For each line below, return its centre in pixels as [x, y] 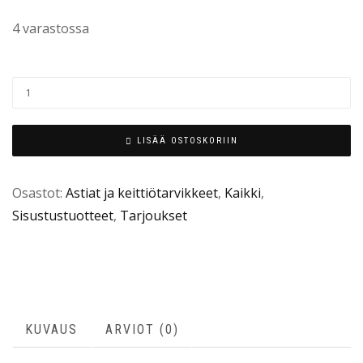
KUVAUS [51, 329]
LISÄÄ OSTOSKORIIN [187, 141]
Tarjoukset [154, 215]
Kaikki [243, 192]
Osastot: [39, 192]
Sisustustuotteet [63, 215]
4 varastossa [51, 29]
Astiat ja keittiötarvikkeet [142, 192]
